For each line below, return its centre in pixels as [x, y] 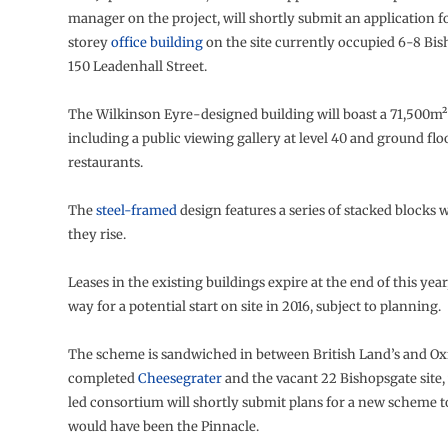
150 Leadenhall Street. [137, 67]
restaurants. [105, 163]
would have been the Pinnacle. [163, 427]
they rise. [96, 235]
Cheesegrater [179, 379]
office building [156, 43]
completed [102, 379]
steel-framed [136, 211]
